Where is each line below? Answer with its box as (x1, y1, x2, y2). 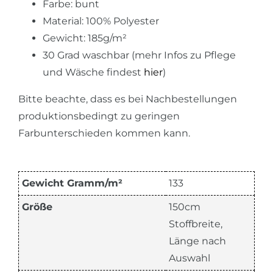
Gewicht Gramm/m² (22, 177, 122, 189)
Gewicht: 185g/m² (43, 32, 127, 44)
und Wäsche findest (43, 66, 144, 78)
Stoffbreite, (169, 218, 222, 230)
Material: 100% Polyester (43, 15, 159, 27)
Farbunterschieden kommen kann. (18, 127, 190, 139)
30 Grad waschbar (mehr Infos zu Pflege (43, 49, 236, 61)
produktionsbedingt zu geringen (18, 110, 180, 122)
